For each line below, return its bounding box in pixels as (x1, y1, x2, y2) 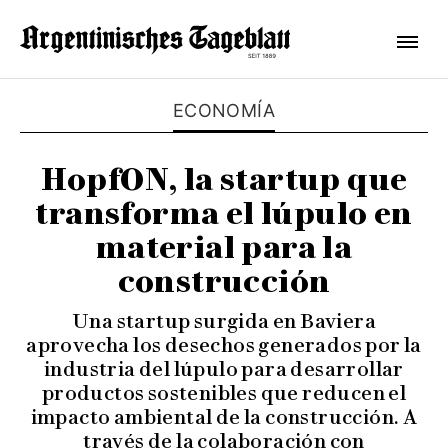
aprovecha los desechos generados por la (26, 333, 422, 357)
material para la (95, 229, 353, 266)
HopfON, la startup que (40, 161, 408, 198)
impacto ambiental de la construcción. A (30, 405, 418, 429)
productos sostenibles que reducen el (41, 381, 407, 405)
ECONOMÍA (172, 100, 276, 121)
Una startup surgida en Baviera (72, 309, 376, 333)
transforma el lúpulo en (35, 195, 413, 232)
